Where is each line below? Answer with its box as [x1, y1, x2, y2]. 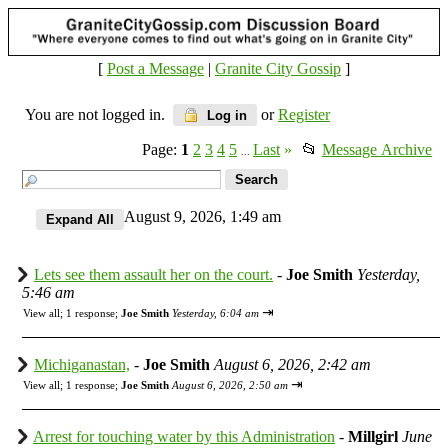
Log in [203, 107, 247, 123]
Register [278, 105, 330, 123]
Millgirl [348, 427, 398, 445]
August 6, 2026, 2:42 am [214, 355, 371, 373]
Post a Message [107, 59, 204, 77]
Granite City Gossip [215, 59, 341, 77]
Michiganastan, [34, 355, 130, 373]
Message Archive [322, 140, 432, 158]
